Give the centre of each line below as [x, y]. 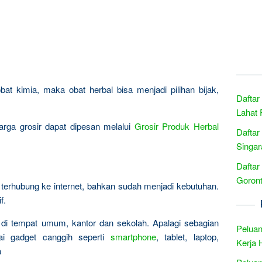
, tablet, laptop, [187, 237]
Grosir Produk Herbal [177, 126]
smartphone [133, 237]
